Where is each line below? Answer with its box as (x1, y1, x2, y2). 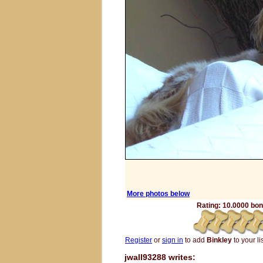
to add (183, 236, 207, 244)
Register (125, 236, 152, 244)
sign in (162, 236, 183, 244)
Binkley (207, 236, 232, 244)
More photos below (127, 190, 190, 198)
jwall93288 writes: (124, 252, 195, 262)
